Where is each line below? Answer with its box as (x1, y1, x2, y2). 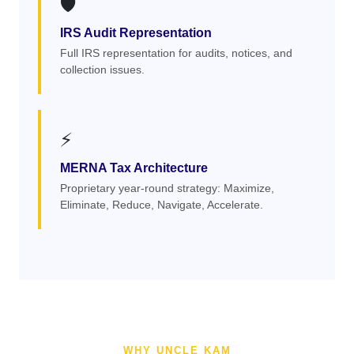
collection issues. (60, 63, 145, 76)
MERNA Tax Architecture (60, 161, 208, 175)
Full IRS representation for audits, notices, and (60, 47, 292, 59)
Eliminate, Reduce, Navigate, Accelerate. (60, 198, 263, 211)
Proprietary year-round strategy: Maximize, (60, 182, 274, 194)
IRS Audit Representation (60, 26, 212, 40)
